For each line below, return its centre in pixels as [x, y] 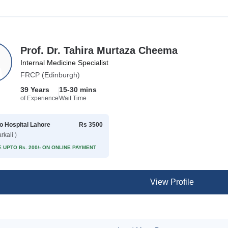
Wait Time [73, 98]
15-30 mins [78, 90]
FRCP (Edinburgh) [50, 75]
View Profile [172, 182]
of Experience [40, 98]
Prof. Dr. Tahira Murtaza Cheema [99, 50]
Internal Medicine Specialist [65, 63]
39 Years [35, 90]
